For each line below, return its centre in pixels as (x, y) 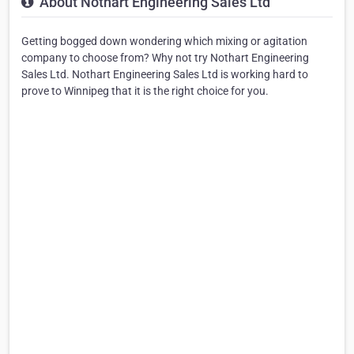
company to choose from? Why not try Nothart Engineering (165, 57)
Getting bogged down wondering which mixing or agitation (164, 41)
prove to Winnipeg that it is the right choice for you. (145, 90)
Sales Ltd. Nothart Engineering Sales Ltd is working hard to (165, 74)
